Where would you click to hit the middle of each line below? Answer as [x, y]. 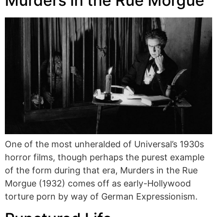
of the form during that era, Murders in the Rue [101, 170]
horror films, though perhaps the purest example [105, 157]
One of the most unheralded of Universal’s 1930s [104, 144]
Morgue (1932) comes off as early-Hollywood [98, 183]
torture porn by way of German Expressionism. [101, 196]
